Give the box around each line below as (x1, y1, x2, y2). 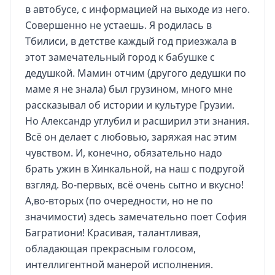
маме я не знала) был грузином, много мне (25, 82, 233, 96)
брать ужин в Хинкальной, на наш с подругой (25, 162, 244, 176)
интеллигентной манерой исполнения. (25, 258, 213, 271)
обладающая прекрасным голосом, (25, 242, 196, 255)
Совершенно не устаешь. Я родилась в (25, 18, 212, 32)
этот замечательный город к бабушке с (25, 50, 215, 64)
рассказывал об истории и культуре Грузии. (25, 98, 234, 112)
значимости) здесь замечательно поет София (25, 210, 247, 223)
